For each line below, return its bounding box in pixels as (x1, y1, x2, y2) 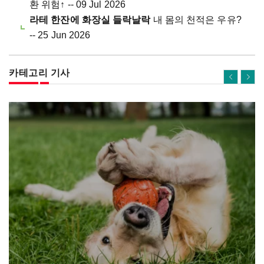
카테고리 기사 (9, 68, 70, 78)
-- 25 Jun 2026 (29, 30, 91, 41)
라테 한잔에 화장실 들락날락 (29, 15, 151, 25)
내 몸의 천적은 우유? (150, 15, 242, 25)
